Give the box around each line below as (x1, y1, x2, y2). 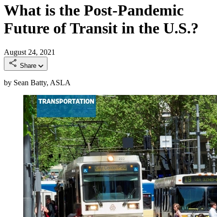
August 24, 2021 (4, 47, 55, 56)
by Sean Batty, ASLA (4, 78, 71, 87)
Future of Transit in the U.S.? (4, 19, 199, 37)
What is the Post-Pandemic (4, 1, 184, 19)
